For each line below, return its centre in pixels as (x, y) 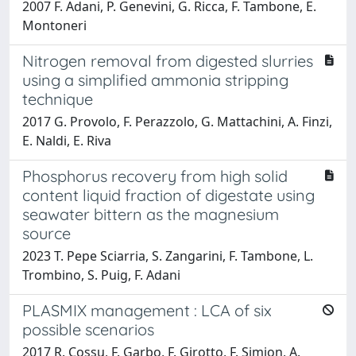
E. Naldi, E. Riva (67, 140)
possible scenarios (88, 329)
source (46, 233)
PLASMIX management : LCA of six (147, 310)
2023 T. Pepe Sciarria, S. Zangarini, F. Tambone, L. (168, 255)
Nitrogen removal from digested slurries (168, 60)
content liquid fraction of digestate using (168, 195)
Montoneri (54, 25)
